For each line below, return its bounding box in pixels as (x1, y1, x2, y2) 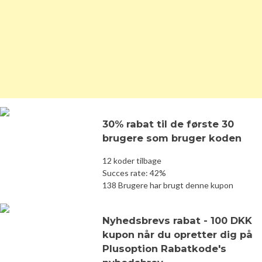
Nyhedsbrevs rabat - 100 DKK (102, 214, 252, 226)
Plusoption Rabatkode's (102, 242, 226, 254)
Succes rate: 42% (102, 167, 166, 178)
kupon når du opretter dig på (102, 228, 253, 240)
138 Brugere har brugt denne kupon (102, 180, 233, 190)
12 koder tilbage (102, 155, 161, 166)
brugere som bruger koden (102, 132, 242, 144)
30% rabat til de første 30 (102, 118, 234, 130)
